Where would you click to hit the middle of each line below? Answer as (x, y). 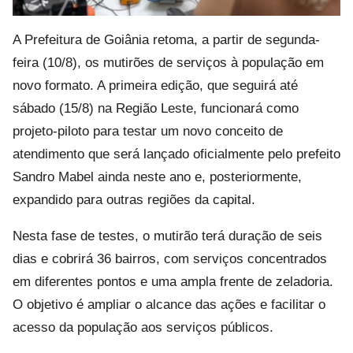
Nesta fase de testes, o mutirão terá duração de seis (167, 236)
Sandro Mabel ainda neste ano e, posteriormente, (157, 176)
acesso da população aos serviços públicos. (143, 327)
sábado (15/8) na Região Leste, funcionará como (156, 108)
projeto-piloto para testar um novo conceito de (148, 131)
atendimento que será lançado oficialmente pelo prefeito (176, 154)
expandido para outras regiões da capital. (134, 199)
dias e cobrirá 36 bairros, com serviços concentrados (170, 258)
